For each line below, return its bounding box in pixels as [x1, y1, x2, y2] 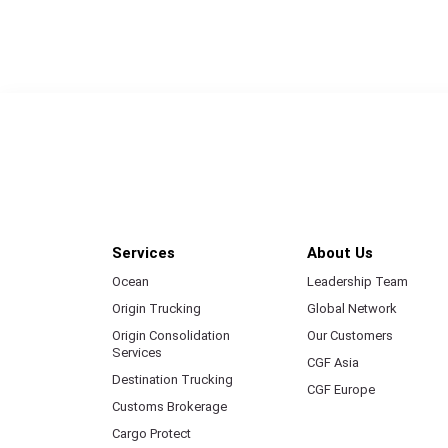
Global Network [307, 300, 397, 316]
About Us [307, 243, 373, 262]
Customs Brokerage [112, 398, 227, 414]
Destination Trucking [112, 371, 233, 387]
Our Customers [307, 327, 393, 343]
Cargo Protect [112, 425, 191, 441]
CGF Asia [307, 354, 359, 370]
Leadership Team [307, 273, 408, 289]
